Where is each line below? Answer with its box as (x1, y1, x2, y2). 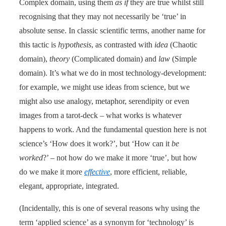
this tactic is (19, 40, 58, 49)
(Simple (170, 54, 197, 63)
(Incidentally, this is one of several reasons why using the (19, 203, 200, 212)
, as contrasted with (91, 40, 154, 49)
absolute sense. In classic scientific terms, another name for (19, 26, 205, 35)
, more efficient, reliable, (110, 167, 187, 176)
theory (49, 54, 70, 63)
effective (84, 167, 110, 176)
